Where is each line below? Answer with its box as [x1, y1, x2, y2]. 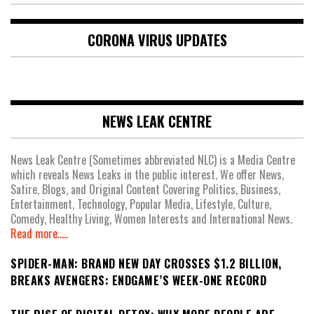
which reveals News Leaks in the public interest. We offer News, [11, 165, 284, 183]
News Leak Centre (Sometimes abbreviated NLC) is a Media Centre [11, 151, 295, 168]
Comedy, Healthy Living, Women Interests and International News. [11, 210, 292, 227]
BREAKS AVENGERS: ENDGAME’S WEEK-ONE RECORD [11, 271, 266, 289]
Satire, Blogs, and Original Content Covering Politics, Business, [11, 180, 280, 198]
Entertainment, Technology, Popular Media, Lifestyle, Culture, [11, 195, 271, 212]
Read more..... [11, 224, 68, 242]
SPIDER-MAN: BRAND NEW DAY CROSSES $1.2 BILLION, [11, 254, 282, 272]
